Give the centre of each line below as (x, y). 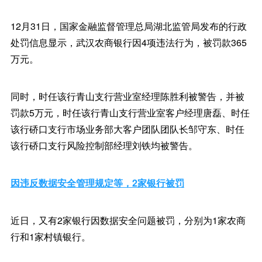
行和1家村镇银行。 (50, 237)
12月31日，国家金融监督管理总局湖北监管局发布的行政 (128, 26)
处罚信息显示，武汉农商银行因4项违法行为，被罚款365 (128, 42)
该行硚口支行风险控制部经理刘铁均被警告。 (104, 145)
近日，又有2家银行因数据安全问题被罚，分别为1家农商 (128, 220)
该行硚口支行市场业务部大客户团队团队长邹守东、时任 (127, 129)
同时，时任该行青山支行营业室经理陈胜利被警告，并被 (127, 96)
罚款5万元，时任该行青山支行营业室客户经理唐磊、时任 (130, 113)
